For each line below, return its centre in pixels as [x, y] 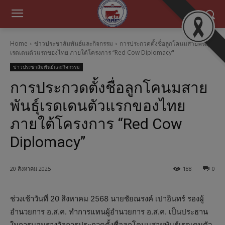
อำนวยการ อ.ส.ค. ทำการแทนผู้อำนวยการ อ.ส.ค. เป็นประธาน [109, 212]
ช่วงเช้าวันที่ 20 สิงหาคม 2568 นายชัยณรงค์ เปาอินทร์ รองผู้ [107, 199]
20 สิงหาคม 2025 [30, 169]
